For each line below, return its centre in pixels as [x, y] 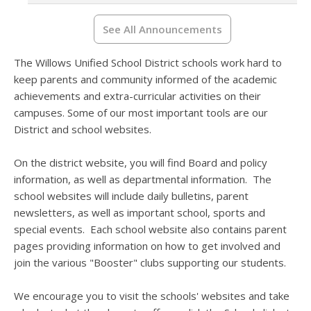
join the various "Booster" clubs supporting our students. [150, 263]
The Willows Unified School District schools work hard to [148, 63]
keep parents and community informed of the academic [145, 79]
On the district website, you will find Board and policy [141, 163]
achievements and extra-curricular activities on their [137, 96]
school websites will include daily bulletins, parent [131, 196]
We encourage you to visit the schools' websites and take [152, 296]
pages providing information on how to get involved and [147, 246]
